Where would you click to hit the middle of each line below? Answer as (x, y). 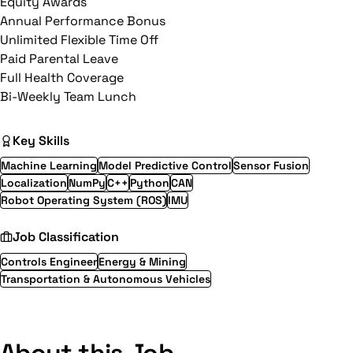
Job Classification (66, 237)
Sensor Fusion (271, 165)
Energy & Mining (142, 262)
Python (150, 183)
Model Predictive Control (165, 165)
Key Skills (41, 141)
